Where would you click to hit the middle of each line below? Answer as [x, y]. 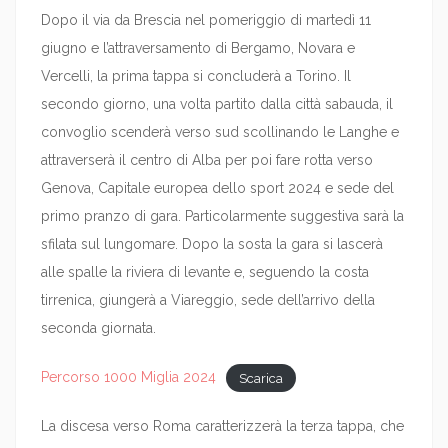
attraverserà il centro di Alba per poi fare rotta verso [207, 160]
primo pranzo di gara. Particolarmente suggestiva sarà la [222, 216]
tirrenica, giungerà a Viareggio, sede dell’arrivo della [208, 300]
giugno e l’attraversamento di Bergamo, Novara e [198, 48]
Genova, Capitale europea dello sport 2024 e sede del [217, 188]
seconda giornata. [98, 328]
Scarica [260, 377]
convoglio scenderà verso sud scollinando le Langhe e [220, 132]
